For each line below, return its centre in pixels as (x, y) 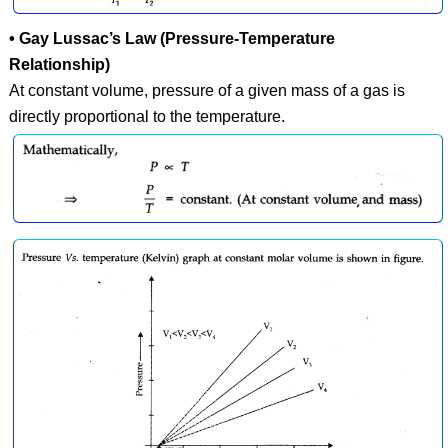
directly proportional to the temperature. (146, 117)
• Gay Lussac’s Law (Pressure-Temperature (171, 39)
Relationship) (59, 65)
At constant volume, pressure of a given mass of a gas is (206, 91)
